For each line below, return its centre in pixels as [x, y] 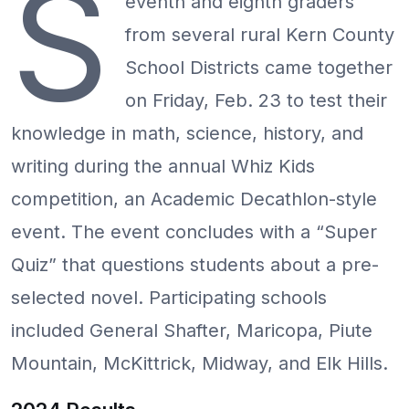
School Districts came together [258, 68]
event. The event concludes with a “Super [194, 232]
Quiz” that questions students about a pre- [195, 265]
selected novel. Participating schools [169, 298]
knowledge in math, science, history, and [187, 133]
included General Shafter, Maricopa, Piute [192, 330]
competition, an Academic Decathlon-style [194, 199]
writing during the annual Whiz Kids [163, 166]
